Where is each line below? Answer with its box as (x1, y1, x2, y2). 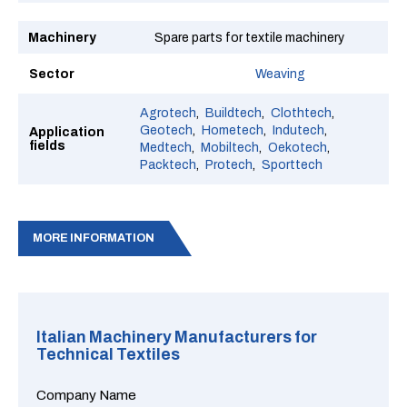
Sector (29, 67, 74, 81)
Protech (205, 158, 253, 172)
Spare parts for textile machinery (154, 31, 344, 45)
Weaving (255, 67, 305, 81)
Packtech (140, 158, 196, 172)
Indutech (273, 124, 324, 137)
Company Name (36, 387, 136, 402)
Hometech (202, 124, 263, 137)
